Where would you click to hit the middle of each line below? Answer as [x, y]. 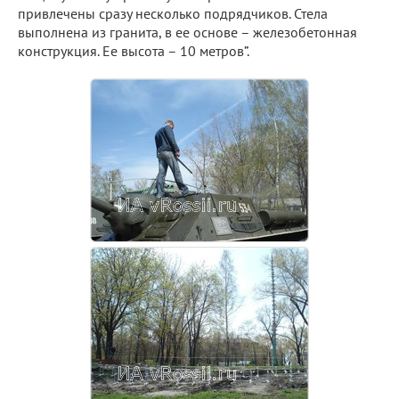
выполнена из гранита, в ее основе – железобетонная [187, 32]
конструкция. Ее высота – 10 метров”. [134, 50]
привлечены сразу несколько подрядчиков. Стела [173, 13]
